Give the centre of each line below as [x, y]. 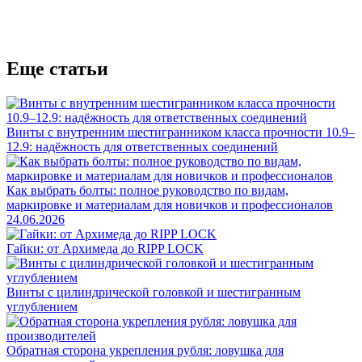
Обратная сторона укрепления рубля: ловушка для [145, 351]
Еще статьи [57, 69]
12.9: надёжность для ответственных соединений [142, 147]
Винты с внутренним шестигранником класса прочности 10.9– [181, 133]
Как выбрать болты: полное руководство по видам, [147, 191]
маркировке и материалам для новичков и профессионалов [170, 205]
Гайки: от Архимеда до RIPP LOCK [105, 249]
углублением [42, 307]
